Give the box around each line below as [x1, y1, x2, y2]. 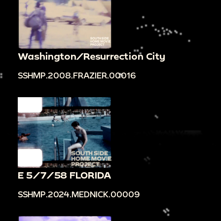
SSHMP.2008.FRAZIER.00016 [18, 71, 136, 80]
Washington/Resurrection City [18, 50, 165, 62]
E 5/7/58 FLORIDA [18, 169, 111, 181]
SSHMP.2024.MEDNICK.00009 [18, 189, 140, 199]
